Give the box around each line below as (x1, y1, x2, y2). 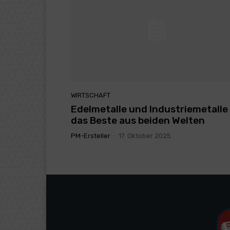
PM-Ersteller (71, 132, 110, 140)
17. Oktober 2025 (119, 132, 171, 140)
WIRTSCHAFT (71, 91, 110, 100)
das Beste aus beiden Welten (71, 114, 205, 127)
